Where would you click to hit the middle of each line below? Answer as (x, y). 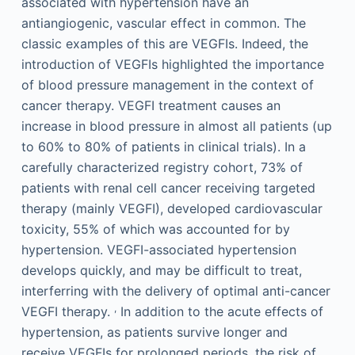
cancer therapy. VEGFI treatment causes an (151, 105)
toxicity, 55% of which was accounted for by (155, 229)
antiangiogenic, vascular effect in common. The (163, 23)
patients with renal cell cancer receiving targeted (168, 187)
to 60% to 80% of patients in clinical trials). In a (163, 146)
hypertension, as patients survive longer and (154, 332)
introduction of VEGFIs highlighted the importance (172, 64)
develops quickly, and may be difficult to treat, (161, 270)
